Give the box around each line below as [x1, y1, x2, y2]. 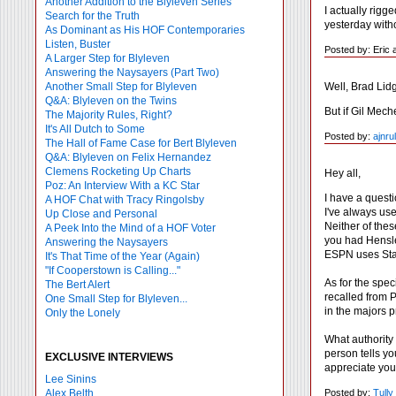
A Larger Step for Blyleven [45, 52, 170, 65]
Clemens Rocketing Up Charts [45, 165, 191, 178]
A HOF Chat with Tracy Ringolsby [45, 194, 204, 206]
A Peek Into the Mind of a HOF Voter [45, 222, 216, 234]
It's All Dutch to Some [45, 123, 145, 135]
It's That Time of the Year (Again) [45, 250, 200, 263]
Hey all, [324, 166, 361, 179]
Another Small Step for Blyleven [45, 80, 197, 93]
